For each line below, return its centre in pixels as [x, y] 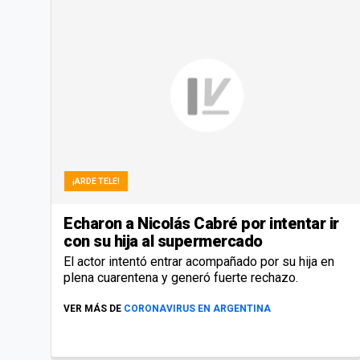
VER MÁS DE [92, 308]
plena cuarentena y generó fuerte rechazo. [182, 277]
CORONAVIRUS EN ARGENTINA [197, 308]
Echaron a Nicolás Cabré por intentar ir [201, 223]
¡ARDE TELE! [96, 181]
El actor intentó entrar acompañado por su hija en [199, 261]
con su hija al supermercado [163, 241]
